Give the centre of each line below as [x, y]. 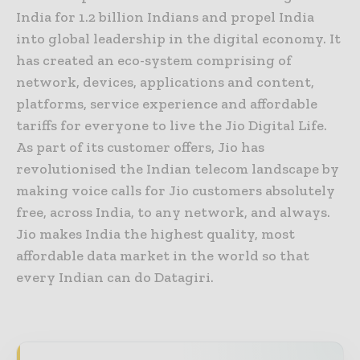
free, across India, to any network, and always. [173, 213]
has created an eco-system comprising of [154, 61]
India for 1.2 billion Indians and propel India [165, 17]
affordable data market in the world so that [163, 256]
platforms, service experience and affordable [167, 104]
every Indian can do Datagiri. [115, 278]
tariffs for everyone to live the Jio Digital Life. [172, 126]
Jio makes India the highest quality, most [155, 234]
